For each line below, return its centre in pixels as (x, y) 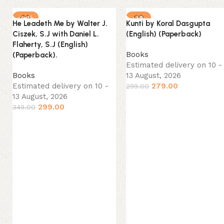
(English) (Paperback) (164, 34)
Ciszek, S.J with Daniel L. (56, 34)
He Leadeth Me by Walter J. (60, 23)
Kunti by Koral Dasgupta (168, 23)
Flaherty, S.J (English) (50, 44)
